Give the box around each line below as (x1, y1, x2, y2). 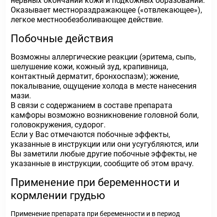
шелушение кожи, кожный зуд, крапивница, (11, 62, 168, 71)
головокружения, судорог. (11, 120, 106, 129)
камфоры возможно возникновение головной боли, (11, 110, 199, 120)
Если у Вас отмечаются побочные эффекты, (11, 130, 170, 139)
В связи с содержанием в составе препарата (11, 101, 172, 110)
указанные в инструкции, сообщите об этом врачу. (11, 159, 194, 168)
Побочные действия (11, 32, 113, 45)
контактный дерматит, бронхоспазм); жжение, (11, 72, 179, 81)
